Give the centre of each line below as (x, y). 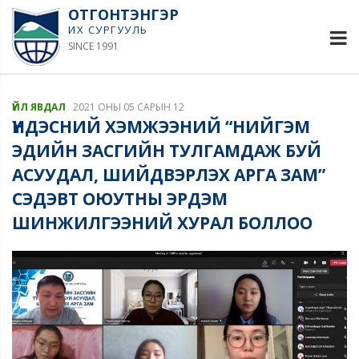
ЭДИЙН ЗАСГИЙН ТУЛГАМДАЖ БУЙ (167, 150)
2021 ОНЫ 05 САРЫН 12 (129, 107)
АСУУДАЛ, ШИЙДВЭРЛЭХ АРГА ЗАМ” (169, 174)
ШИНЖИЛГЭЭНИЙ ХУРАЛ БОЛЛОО (162, 222)
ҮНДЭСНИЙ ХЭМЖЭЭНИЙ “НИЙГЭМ (161, 126)
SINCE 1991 (93, 46)
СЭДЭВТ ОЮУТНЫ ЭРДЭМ (120, 198)
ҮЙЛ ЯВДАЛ (39, 107)
